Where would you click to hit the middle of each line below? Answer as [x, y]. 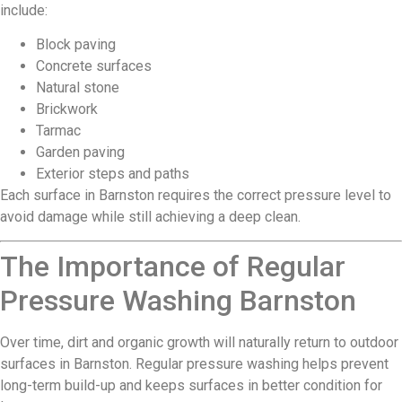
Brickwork [67, 109]
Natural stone [78, 88]
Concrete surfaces [94, 66]
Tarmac [58, 131]
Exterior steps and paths [113, 174]
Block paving [76, 45]
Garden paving [80, 153]
